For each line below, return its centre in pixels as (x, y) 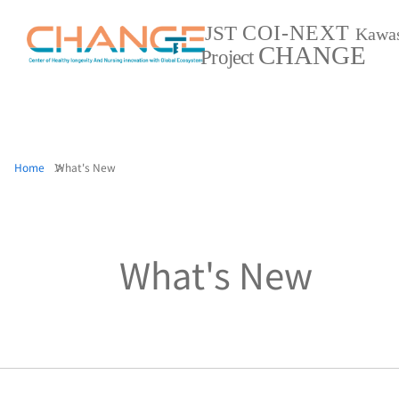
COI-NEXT (296, 33)
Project (227, 57)
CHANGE (312, 55)
